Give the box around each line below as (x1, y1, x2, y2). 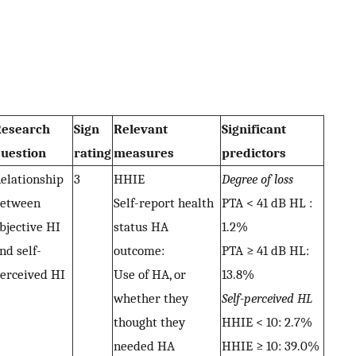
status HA (114, 219, 168, 235)
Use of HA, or (114, 266, 186, 283)
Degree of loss (222, 171, 293, 188)
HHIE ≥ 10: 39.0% (222, 338, 319, 354)
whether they (114, 290, 188, 307)
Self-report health (114, 195, 214, 211)
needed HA (114, 338, 175, 354)
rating (74, 145, 111, 161)
